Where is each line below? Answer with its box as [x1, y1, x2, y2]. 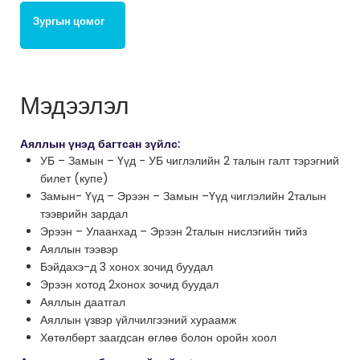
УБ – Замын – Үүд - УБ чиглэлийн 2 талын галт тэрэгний [40, 153, 339, 170]
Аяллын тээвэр [40, 241, 118, 258]
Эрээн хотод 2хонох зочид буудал [40, 276, 219, 293]
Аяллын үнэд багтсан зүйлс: [20, 136, 180, 153]
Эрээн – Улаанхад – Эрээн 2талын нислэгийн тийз [40, 223, 307, 240]
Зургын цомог [33, 14, 104, 30]
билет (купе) [40, 170, 108, 187]
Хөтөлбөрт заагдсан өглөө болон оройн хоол [40, 329, 276, 346]
